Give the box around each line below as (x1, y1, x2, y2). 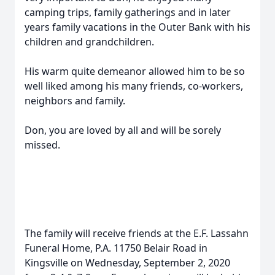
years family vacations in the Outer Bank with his (25, 20, 250, 34)
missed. (25, 138, 60, 152)
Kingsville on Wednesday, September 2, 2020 (25, 256, 230, 269)
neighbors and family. (25, 94, 125, 107)
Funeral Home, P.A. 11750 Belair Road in (25, 241, 207, 255)
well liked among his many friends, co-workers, (25, 79, 243, 93)
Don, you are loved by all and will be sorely (25, 123, 221, 137)
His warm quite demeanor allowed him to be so (25, 64, 245, 78)
